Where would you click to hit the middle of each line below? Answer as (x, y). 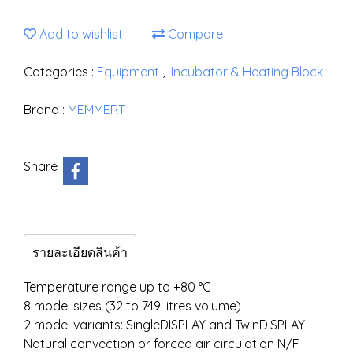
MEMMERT (97, 110)
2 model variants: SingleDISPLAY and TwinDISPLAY (164, 325)
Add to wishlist (80, 34)
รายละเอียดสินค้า (80, 252)
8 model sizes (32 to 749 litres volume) (132, 306)
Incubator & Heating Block (247, 72)
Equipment (130, 72)
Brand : (46, 110)
